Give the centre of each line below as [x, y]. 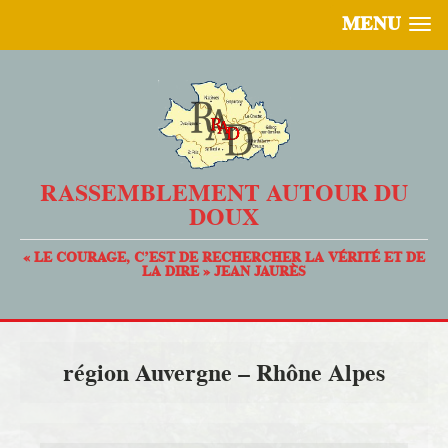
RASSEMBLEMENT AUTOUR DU [224, 193]
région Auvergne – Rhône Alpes [224, 373]
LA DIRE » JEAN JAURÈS [224, 271]
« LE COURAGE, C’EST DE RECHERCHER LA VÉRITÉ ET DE [224, 257]
